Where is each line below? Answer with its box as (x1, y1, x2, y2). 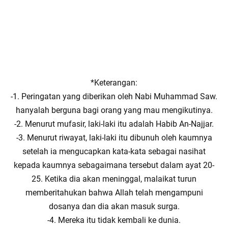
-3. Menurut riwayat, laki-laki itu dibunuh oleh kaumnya (16, 133, 212, 142)
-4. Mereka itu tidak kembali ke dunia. (47, 215, 181, 225)
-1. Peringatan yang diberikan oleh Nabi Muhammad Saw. (11, 92, 217, 101)
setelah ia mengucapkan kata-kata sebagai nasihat (22, 147, 206, 156)
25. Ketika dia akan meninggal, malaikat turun (32, 174, 196, 184)
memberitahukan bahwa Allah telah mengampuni (25, 188, 203, 197)
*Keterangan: (91, 78, 137, 88)
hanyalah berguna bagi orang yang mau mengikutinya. (15, 105, 213, 115)
